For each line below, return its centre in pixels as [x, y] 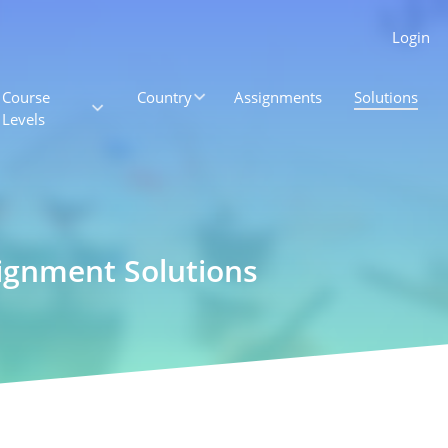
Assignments [278, 97]
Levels [23, 119]
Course [26, 97]
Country [164, 97]
